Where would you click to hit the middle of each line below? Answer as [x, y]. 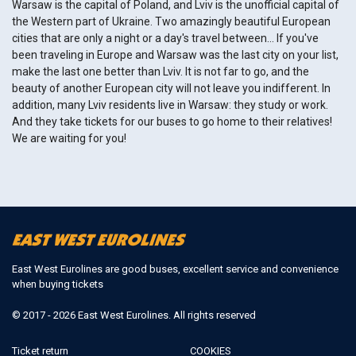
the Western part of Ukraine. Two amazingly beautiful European [171, 21]
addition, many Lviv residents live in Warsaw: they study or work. [170, 105]
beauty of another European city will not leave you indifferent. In [171, 88]
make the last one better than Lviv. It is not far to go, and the [161, 72]
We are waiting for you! [69, 138]
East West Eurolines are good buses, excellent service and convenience [175, 269]
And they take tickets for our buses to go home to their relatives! [172, 122]
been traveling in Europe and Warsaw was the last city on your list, [175, 55]
